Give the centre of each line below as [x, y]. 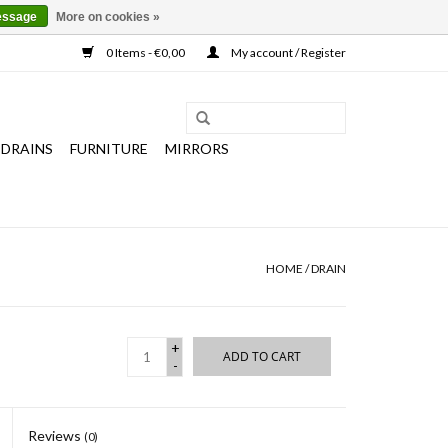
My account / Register [287, 52]
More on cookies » [108, 17]
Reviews [56, 435]
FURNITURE [109, 148]
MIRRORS [197, 148]
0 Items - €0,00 [145, 52]
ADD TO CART [262, 356]
